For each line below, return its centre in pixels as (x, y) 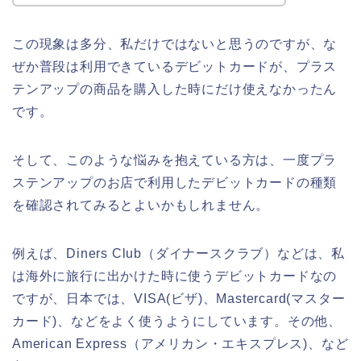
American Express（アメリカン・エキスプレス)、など (180, 343)
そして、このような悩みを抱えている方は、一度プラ (175, 160)
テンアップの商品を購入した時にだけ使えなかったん (175, 89)
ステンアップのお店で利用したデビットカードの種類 (175, 182)
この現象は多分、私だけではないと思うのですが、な (175, 44)
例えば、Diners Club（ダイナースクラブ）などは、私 (178, 253)
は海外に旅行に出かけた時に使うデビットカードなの (175, 276)
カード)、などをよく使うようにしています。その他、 (177, 321)
